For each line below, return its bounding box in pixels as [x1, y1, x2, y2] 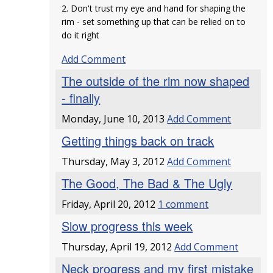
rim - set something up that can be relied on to [62, 16, 246, 27]
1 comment [158, 197, 209, 211]
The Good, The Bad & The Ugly [62, 174, 233, 192]
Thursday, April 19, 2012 [62, 240, 175, 253]
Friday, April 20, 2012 [62, 197, 158, 211]
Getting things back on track [62, 132, 214, 149]
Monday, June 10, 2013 [62, 112, 168, 126]
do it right [62, 29, 100, 41]
